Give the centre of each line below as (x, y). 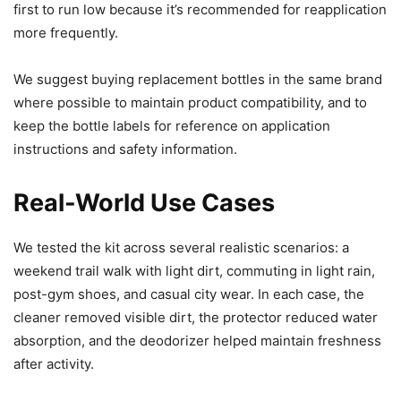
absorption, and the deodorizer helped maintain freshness (197, 341)
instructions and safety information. (125, 149)
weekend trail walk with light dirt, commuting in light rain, (194, 271)
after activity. (54, 364)
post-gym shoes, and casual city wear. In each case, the (189, 294)
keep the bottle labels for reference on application (172, 126)
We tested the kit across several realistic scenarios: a (181, 248)
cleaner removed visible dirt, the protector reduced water (196, 318)
